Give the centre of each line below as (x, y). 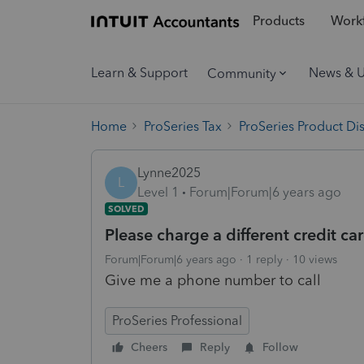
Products (278, 21)
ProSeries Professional (177, 320)
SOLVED (126, 208)
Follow (280, 347)
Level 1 (158, 192)
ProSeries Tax (183, 126)
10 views (315, 259)
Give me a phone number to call (213, 280)
